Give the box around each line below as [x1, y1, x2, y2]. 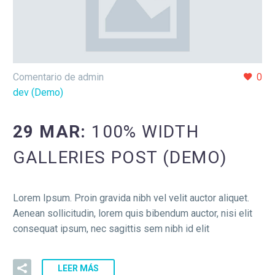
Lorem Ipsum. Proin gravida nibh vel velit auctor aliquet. [13, 192, 249, 204]
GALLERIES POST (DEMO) [13, 147, 228, 168]
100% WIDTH [91, 122, 199, 142]
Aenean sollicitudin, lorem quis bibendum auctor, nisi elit [13, 207, 252, 219]
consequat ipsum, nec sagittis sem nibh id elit [13, 222, 209, 234]
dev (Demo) [13, 86, 63, 98]
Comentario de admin [13, 71, 104, 83]
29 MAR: [13, 122, 92, 142]
